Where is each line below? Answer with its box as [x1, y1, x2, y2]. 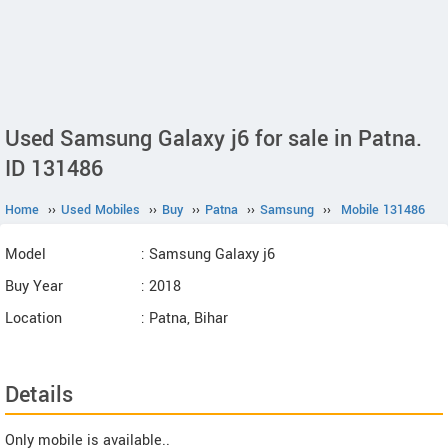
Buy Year [5, 276, 63, 297]
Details [5, 379, 73, 411]
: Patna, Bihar [141, 308, 228, 329]
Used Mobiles [61, 201, 140, 219]
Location [5, 308, 62, 329]
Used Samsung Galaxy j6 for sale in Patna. [5, 123, 422, 155]
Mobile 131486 [341, 201, 425, 219]
